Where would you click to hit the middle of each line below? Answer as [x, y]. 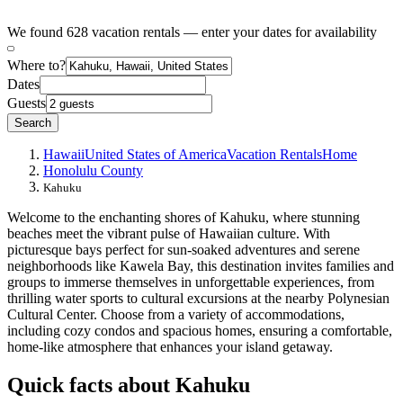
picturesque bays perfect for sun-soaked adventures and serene [184, 249]
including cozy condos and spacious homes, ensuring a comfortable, [200, 330]
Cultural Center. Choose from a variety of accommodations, [176, 314]
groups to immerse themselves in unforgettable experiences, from [191, 282]
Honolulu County [93, 170]
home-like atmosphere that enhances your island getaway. [170, 346]
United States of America [156, 154]
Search [33, 122]
